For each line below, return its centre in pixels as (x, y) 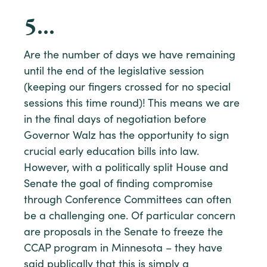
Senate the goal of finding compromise (118, 184)
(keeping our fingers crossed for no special (127, 88)
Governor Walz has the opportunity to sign (126, 136)
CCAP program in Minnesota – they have (123, 249)
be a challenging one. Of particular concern (130, 217)
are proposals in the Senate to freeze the (123, 233)
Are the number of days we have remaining (130, 56)
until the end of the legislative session (114, 72)
